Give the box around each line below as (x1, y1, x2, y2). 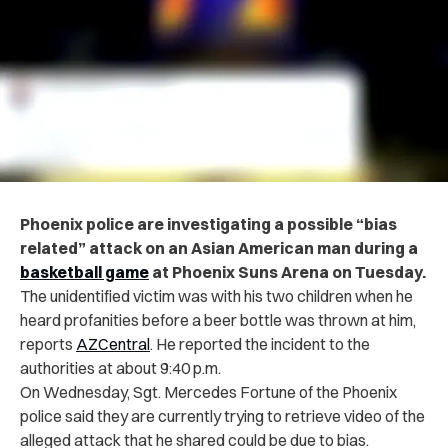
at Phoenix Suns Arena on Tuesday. (149, 262, 426, 283)
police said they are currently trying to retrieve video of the (20, 406, 425, 427)
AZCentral (76, 334, 150, 355)
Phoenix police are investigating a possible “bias (20, 214, 397, 235)
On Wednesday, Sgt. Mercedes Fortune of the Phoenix (20, 382, 397, 403)
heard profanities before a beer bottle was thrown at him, (20, 310, 416, 331)
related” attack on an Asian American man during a (20, 238, 418, 259)
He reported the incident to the (156, 334, 370, 355)
